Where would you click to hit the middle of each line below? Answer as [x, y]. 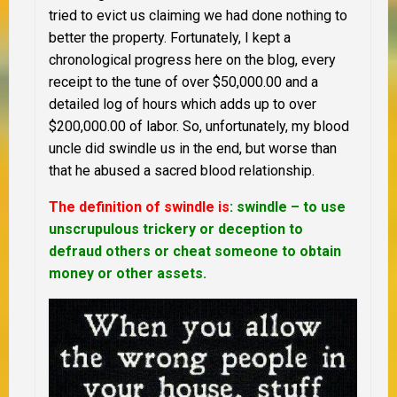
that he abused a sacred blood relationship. [182, 171]
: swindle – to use [288, 207]
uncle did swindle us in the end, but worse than [193, 149]
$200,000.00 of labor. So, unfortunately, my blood [199, 127]
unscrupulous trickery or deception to [176, 230]
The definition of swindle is [139, 207]
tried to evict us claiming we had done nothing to [198, 16]
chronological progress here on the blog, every [192, 60]
